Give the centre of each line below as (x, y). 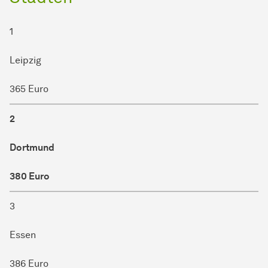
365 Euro (29, 89)
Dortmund (32, 147)
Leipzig (25, 60)
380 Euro (30, 176)
